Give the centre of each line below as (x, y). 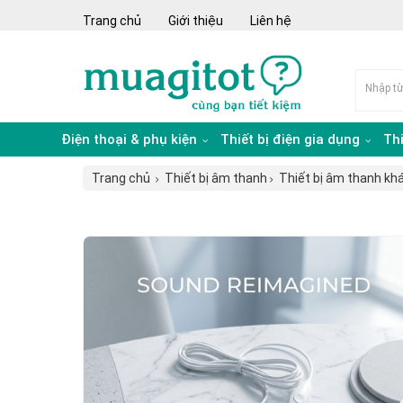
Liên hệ (271, 21)
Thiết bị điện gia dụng (292, 139)
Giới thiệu (196, 21)
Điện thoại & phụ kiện (131, 139)
